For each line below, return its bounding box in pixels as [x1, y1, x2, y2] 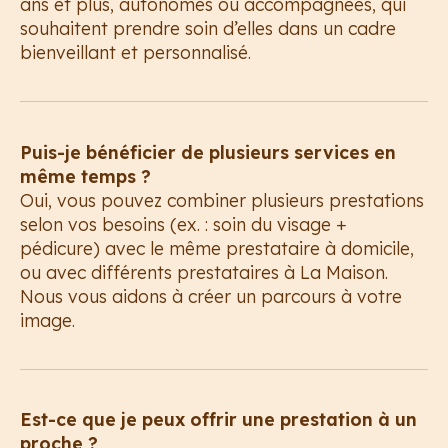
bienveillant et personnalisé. [19, 40, 251, 63]
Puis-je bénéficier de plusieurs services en [19, 140, 396, 163]
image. [19, 308, 75, 331]
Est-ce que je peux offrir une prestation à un [19, 408, 417, 431]
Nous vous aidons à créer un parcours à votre [19, 284, 402, 307]
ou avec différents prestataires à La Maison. [19, 260, 388, 283]
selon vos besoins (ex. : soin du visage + [19, 212, 347, 235]
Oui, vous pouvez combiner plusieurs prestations [19, 188, 424, 211]
